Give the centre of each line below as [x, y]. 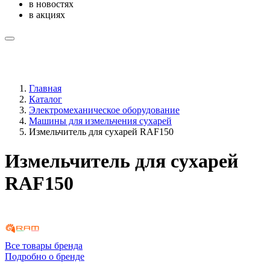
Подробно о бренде [45, 256]
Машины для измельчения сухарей [100, 121]
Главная [45, 88]
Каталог [46, 99]
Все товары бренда [44, 245]
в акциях [47, 15]
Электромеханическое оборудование [104, 110]
